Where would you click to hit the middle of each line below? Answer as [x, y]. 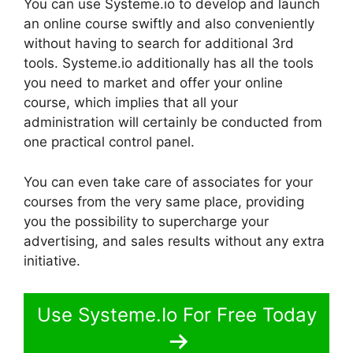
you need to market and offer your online [153, 83]
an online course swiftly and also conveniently [169, 24]
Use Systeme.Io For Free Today [176, 315]
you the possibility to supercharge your [146, 221]
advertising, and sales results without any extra [174, 241]
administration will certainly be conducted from [173, 123]
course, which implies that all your [131, 103]
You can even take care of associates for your [168, 182]
